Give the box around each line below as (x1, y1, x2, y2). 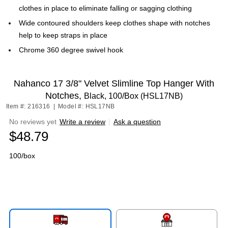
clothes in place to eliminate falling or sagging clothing (19, 4, 192, 12)
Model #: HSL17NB (58, 103, 115, 110)
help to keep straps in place (19, 31, 107, 39)
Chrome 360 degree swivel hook (19, 46, 123, 54)
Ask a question (113, 118, 161, 126)
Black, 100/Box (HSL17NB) (84, 92, 183, 100)
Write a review (60, 118, 105, 126)
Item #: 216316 (6, 103, 50, 110)
